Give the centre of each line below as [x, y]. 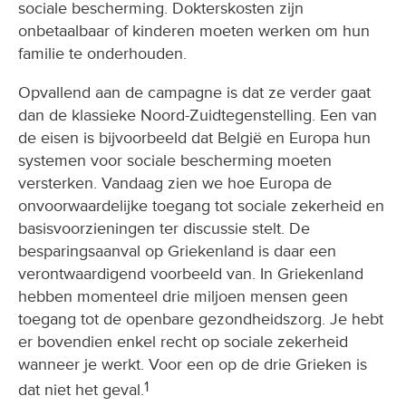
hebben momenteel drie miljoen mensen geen [183, 297]
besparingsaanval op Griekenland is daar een [177, 251]
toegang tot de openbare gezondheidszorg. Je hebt [201, 319]
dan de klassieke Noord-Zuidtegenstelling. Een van [198, 116]
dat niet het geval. [81, 390]
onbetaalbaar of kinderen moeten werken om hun [194, 31]
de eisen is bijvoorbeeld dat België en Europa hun [194, 138]
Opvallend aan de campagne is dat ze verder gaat [194, 93]
